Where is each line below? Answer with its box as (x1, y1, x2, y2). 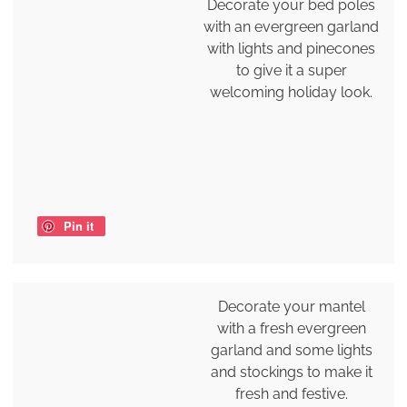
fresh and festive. (234, 385, 348, 403)
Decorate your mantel (217, 298, 365, 316)
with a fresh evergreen (216, 320, 366, 338)
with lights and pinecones (207, 40, 376, 58)
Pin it (63, 217, 94, 235)
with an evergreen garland (203, 18, 380, 36)
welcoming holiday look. (210, 84, 373, 102)
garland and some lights (210, 342, 372, 360)
